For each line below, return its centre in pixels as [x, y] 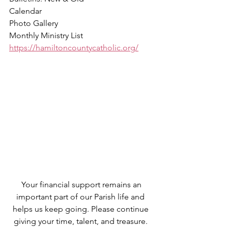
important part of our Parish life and [81, 197]
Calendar [25, 11]
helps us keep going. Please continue [81, 209]
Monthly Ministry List [46, 36]
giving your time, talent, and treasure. [81, 221]
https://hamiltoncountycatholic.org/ [74, 48]
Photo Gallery [34, 23]
